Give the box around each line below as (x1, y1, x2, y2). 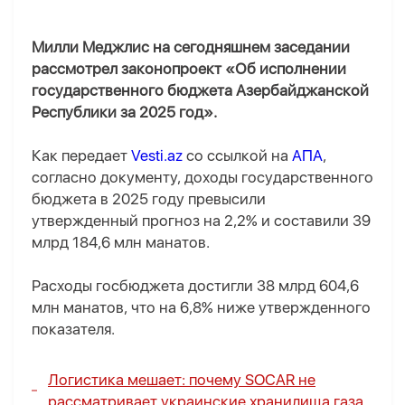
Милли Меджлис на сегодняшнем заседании (32, 38, 350, 57)
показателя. (32, 320, 115, 339)
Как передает (32, 146, 131, 165)
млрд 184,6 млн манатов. (32, 233, 210, 252)
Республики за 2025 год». (32, 103, 217, 122)
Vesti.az (131, 146, 183, 165)
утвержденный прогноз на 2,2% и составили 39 (32, 212, 371, 231)
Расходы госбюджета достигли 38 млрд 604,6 (32, 277, 359, 296)
